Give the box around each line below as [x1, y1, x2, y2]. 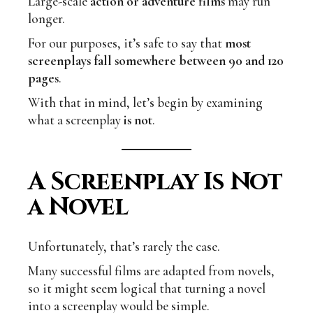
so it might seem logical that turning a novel [28, 280, 266, 297]
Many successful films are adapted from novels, [28, 263, 275, 279]
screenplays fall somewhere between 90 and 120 [28, 52, 284, 69]
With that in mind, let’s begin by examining [28, 94, 263, 111]
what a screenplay [28, 112, 124, 129]
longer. [28, 10, 66, 27]
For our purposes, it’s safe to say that [28, 35, 226, 52]
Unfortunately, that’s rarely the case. [28, 238, 221, 255]
